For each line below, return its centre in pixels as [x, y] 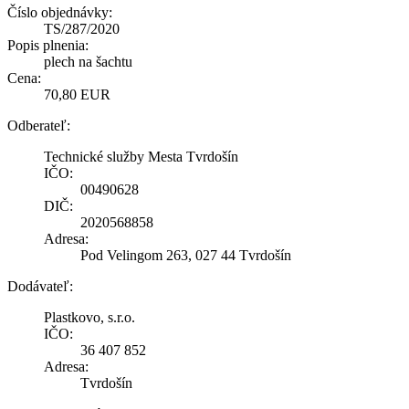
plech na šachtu [88, 61]
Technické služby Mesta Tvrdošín [141, 156]
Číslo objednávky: [60, 12]
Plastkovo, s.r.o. [89, 317]
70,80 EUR [77, 94]
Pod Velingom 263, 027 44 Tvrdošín [186, 255]
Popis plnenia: [48, 45]
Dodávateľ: [40, 286]
